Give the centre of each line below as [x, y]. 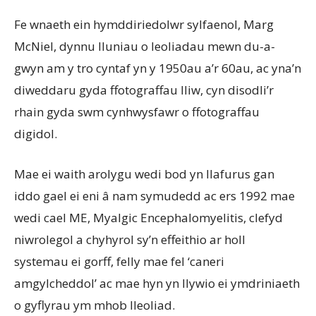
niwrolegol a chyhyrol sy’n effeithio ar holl [130, 240]
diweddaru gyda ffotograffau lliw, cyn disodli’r [144, 90]
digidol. [36, 134]
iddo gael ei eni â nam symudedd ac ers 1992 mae [154, 196]
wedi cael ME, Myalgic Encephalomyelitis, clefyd [148, 218]
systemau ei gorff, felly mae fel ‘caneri [119, 262]
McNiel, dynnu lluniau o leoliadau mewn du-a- [145, 47]
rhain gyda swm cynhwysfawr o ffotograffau [137, 112]
